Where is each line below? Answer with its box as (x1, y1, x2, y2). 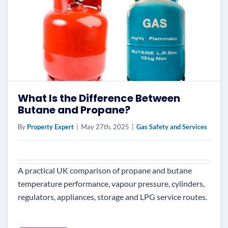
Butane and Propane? (18, 103, 130, 117)
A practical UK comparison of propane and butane (18, 165, 192, 175)
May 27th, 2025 (81, 123, 129, 131)
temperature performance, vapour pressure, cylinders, (18, 179, 205, 188)
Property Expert (27, 123, 74, 131)
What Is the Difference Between (18, 91, 180, 105)
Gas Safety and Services (136, 123, 207, 131)
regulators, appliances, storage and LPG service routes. (18, 192, 207, 202)
